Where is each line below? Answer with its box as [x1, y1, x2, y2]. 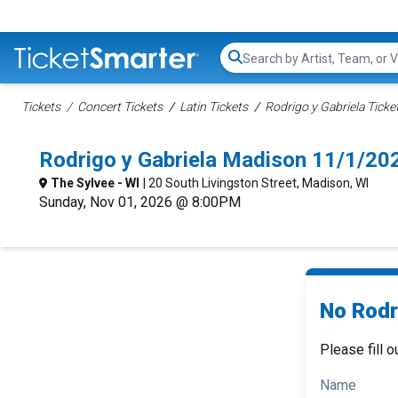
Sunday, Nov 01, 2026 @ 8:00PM [39, 194, 241, 211]
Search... [242, 58, 292, 76]
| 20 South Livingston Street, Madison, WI [143, 176, 369, 190]
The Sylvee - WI [51, 176, 139, 190]
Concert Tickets [77, 99, 163, 114]
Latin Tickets [179, 99, 248, 114]
